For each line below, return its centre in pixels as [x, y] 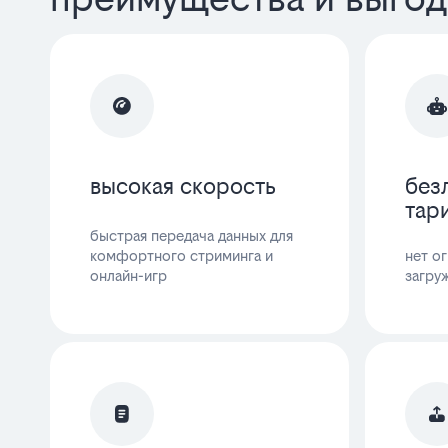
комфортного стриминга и [181, 255]
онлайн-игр [128, 275]
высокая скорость [183, 185]
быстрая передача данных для [191, 235]
